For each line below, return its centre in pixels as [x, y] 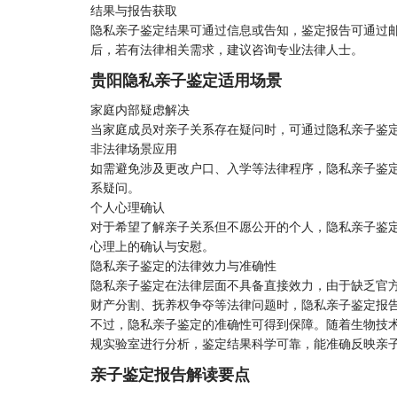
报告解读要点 [206, 374]
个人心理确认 [131, 207]
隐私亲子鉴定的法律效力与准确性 [187, 265]
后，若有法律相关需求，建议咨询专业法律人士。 [230, 49]
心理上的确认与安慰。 [156, 246]
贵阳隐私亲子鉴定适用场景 [191, 80]
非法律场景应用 [137, 148]
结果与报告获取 [137, 10]
